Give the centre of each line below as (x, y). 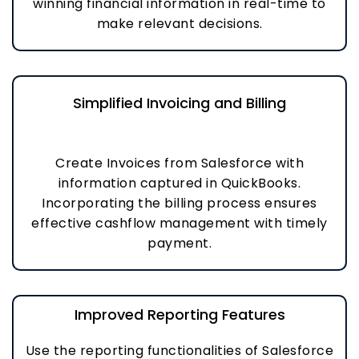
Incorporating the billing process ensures (179, 203)
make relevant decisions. (179, 24)
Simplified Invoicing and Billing (179, 103)
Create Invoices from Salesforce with (179, 163)
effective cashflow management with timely (179, 223)
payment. (179, 243)
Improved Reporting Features (179, 315)
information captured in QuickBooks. (179, 183)
